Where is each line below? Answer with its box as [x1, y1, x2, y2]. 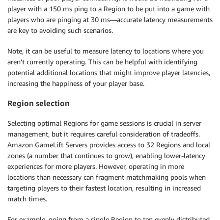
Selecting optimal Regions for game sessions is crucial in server [7, 118, 201, 127]
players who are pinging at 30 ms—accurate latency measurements [7, 15, 213, 24]
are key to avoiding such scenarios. [7, 26, 113, 34]
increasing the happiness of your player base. [7, 79, 144, 87]
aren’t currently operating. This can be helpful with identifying [7, 57, 197, 66]
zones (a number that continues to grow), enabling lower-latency [7, 151, 205, 160]
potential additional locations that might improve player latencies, [7, 68, 210, 77]
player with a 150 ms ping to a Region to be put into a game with [7, 4, 210, 13]
